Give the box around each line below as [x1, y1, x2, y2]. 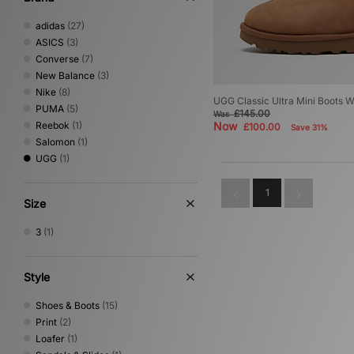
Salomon [36, 136, 75, 148]
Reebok [36, 119, 70, 131]
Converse [36, 53, 79, 65]
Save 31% [291, 122, 328, 133]
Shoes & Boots [36, 299, 100, 311]
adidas [36, 20, 65, 32]
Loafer [36, 333, 65, 345]
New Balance [36, 70, 95, 81]
